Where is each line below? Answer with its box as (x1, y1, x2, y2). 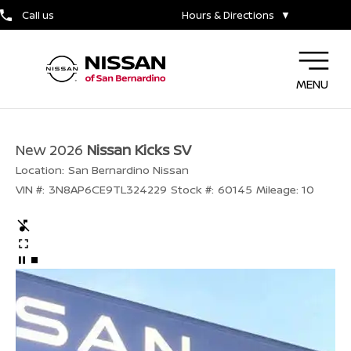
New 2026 (16, 140, 83, 159)
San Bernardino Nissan (67, 162, 189, 177)
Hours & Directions (182, 8, 274, 23)
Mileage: (255, 182, 299, 197)
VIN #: (16, 182, 45, 197)
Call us (21, 8, 54, 23)
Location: (16, 162, 64, 177)
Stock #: (170, 182, 214, 197)
